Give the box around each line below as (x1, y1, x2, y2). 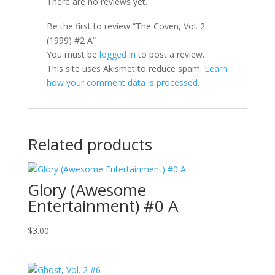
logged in (99, 48, 136, 60)
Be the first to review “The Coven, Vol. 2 (46, 20, 205, 32)
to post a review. (135, 48, 204, 60)
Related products (27, 133, 152, 155)
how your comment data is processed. (46, 76, 199, 88)
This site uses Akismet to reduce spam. (46, 62, 204, 74)
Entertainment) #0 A (27, 194, 178, 217)
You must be (46, 48, 99, 60)
